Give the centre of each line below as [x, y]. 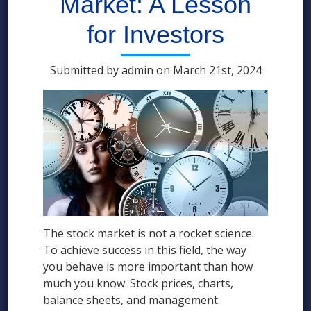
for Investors [155, 34]
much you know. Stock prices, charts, [138, 284]
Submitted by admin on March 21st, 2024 [155, 70]
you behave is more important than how [148, 267]
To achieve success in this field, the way [145, 250]
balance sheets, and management [131, 300]
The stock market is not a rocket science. [149, 234]
